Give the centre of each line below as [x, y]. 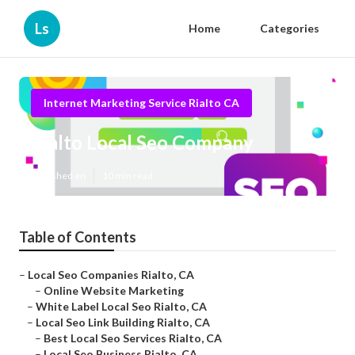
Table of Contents [78, 237]
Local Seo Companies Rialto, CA [111, 275]
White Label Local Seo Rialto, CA [121, 307]
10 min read [128, 176]
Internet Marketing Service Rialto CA [141, 103]
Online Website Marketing [114, 291]
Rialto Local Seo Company [142, 143]
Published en [58, 176]
